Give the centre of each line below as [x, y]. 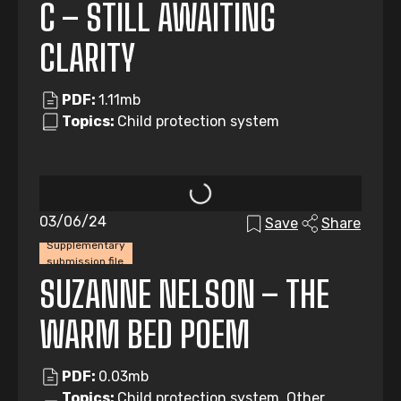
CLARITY [87, 58]
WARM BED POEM [145, 335]
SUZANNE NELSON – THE [184, 294]
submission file [85, 261]
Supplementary [86, 245]
